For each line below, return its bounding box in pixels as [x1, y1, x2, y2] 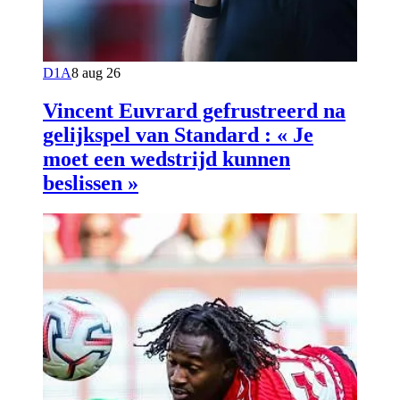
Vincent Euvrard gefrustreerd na [43, 98, 346, 122]
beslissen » [43, 171, 138, 195]
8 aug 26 [71, 65, 121, 81]
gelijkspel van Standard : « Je [43, 122, 313, 146]
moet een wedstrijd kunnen [43, 146, 290, 171]
